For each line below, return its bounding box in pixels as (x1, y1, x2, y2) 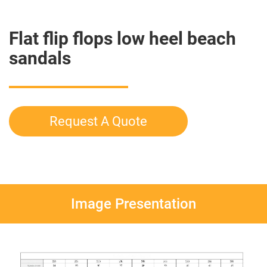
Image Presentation (71, 195, 196, 212)
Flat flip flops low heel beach (9, 28, 236, 49)
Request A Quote (49, 114, 147, 129)
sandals (9, 48, 71, 69)
